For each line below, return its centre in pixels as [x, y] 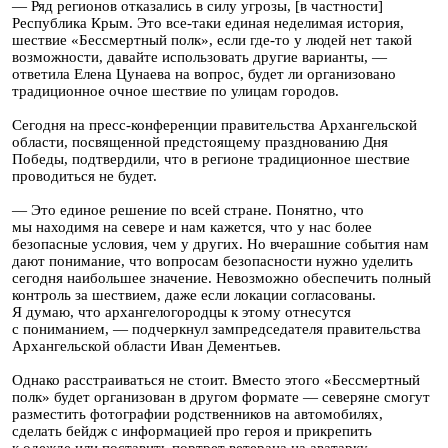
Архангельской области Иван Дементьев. [146, 346]
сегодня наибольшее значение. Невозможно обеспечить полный [221, 278]
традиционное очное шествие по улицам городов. [175, 91]
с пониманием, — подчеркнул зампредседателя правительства [216, 329]
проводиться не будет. [86, 176]
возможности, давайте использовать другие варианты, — [199, 57]
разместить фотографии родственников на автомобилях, [197, 414]
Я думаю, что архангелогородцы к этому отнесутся [181, 312]
